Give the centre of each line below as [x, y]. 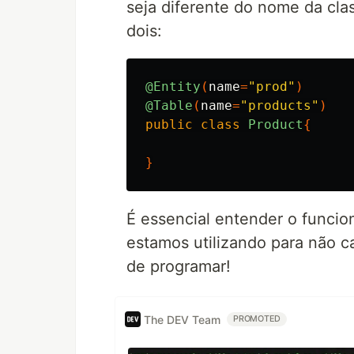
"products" [280, 105]
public [169, 124]
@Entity [173, 87]
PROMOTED [257, 319]
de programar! [179, 266]
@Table [169, 105]
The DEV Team [182, 319]
